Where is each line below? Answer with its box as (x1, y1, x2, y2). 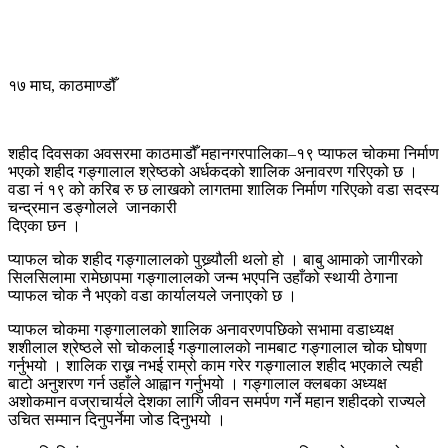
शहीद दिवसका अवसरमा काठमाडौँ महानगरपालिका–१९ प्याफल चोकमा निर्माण (8, 144, 439, 162)
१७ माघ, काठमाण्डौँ (8, 76, 116, 94)
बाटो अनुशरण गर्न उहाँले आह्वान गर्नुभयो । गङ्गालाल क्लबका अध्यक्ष (8, 374, 387, 392)
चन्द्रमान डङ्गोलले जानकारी (8, 198, 177, 216)
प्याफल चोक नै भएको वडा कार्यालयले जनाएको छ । (8, 286, 297, 304)
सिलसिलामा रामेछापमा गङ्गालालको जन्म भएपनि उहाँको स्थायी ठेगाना (8, 268, 398, 286)
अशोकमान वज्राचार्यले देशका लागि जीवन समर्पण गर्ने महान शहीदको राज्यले (8, 392, 426, 410)
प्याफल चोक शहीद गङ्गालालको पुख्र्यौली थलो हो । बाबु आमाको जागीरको (8, 250, 423, 268)
